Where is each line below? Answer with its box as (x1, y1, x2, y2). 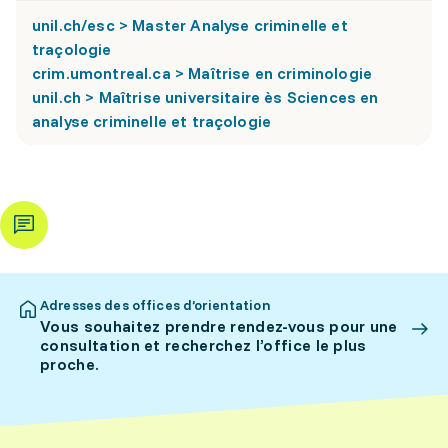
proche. (40, 354, 100, 374)
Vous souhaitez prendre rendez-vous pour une (40, 316, 398, 336)
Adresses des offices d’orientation (40, 296, 271, 314)
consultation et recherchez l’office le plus (40, 335, 367, 355)
